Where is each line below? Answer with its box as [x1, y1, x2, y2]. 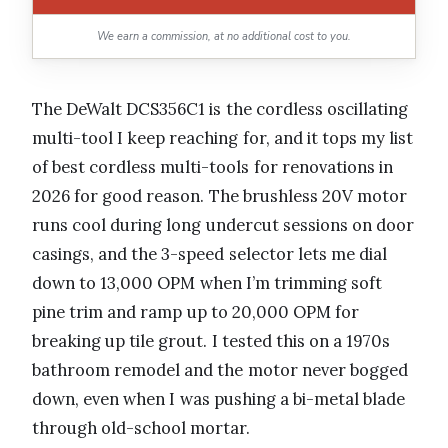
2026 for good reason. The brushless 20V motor [32, 185, 408, 208]
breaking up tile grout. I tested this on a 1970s [32, 330, 391, 353]
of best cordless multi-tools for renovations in [32, 156, 393, 179]
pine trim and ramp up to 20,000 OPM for [32, 301, 360, 324]
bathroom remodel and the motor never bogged [32, 359, 408, 382]
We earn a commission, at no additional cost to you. [97, 29, 351, 45]
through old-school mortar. [32, 417, 251, 440]
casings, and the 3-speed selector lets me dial [32, 243, 388, 266]
